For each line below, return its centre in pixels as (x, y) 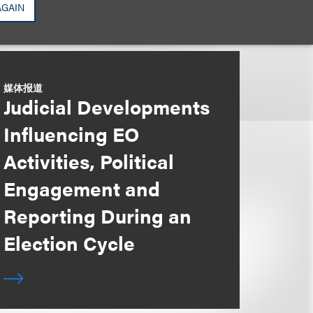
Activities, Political (88, 161)
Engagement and (81, 188)
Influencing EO (71, 133)
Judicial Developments (106, 106)
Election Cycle (69, 242)
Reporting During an (97, 215)
